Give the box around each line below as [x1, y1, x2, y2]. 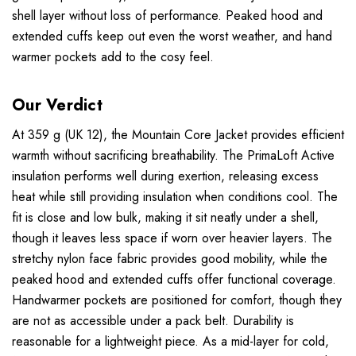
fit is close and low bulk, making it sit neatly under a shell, [12, 208, 319, 227]
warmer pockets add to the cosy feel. [12, 48, 214, 67]
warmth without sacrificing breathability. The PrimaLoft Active [12, 146, 335, 165]
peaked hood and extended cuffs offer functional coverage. [12, 270, 336, 289]
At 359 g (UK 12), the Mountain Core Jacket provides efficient [12, 126, 344, 145]
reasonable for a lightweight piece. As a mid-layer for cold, [12, 332, 329, 351]
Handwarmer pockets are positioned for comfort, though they [12, 291, 342, 310]
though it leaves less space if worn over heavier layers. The [12, 229, 332, 248]
